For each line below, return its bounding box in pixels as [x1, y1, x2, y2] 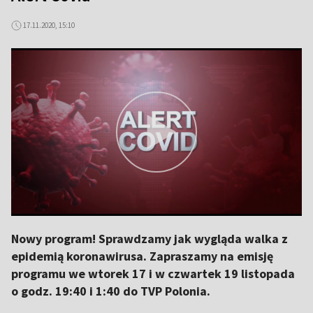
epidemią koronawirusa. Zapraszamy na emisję [11, 248, 273, 264]
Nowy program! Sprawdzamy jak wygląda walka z [11, 231, 288, 247]
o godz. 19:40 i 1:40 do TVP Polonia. [11, 283, 210, 299]
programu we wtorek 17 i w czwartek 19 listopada [11, 265, 295, 282]
